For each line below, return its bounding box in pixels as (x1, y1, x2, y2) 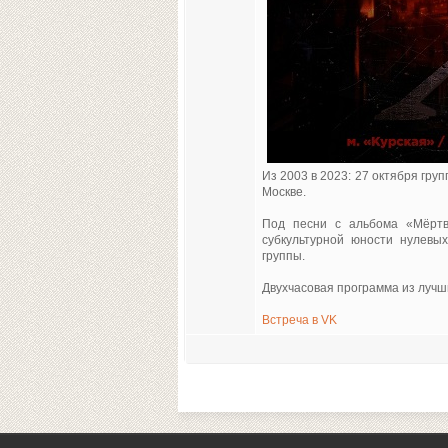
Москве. (262, 186, 306, 198)
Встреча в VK (262, 314, 337, 326)
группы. (262, 250, 305, 262)
